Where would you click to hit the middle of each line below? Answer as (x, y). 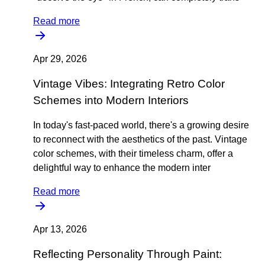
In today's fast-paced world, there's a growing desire (141, 125)
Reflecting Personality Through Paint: (127, 254)
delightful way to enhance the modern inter (122, 168)
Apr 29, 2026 (60, 59)
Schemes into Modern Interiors (111, 100)
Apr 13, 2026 (60, 229)
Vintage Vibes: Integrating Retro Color (129, 84)
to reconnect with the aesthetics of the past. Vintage (140, 139)
